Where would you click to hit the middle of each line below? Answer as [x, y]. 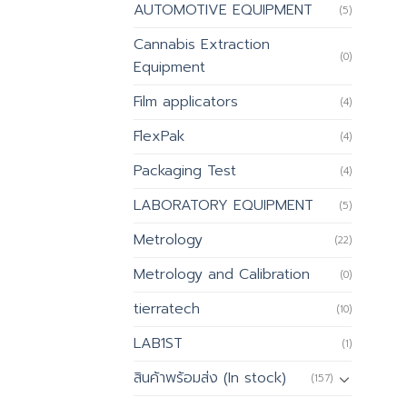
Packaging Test [185, 171]
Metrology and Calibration [222, 275]
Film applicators [186, 102]
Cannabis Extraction [202, 45]
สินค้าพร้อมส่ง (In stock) [210, 378]
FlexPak [159, 137]
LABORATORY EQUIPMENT [223, 206]
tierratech [167, 309]
